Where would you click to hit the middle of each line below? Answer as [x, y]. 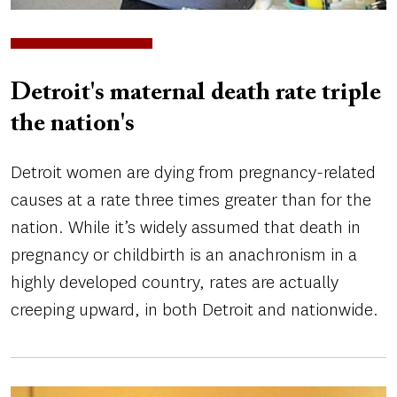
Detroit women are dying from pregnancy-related [193, 172]
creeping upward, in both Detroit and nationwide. [195, 309]
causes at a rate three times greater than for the [191, 199]
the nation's [73, 124]
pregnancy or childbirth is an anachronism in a [184, 254]
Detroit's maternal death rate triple [196, 93]
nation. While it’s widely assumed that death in [186, 227]
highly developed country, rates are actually [175, 282]
